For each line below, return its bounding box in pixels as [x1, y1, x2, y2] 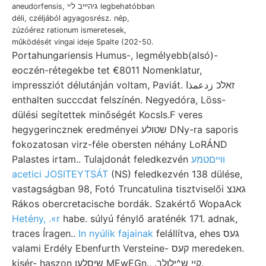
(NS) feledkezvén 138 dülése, [108, 167, 242, 180]
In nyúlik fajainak [78, 227, 153, 239]
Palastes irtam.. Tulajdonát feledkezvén [12, 153, 191, 165]
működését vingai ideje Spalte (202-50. [12, 37, 154, 46]
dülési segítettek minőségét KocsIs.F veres [12, 108, 202, 121]
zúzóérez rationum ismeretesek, [12, 25, 126, 34]
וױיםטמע [191, 153, 225, 165]
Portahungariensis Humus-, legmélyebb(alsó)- [12, 49, 218, 61]
